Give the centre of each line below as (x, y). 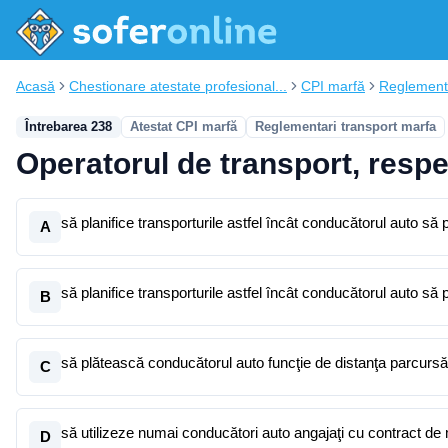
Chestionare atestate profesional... (178, 86)
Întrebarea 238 (68, 126)
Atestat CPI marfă (183, 126)
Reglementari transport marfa (345, 126)
